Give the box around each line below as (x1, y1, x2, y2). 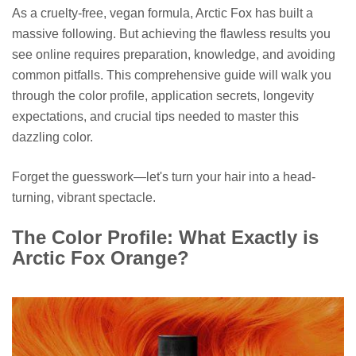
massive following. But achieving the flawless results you (12, 27, 331, 41)
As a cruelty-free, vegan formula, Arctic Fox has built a (12, 6, 313, 21)
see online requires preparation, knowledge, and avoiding (12, 48, 335, 62)
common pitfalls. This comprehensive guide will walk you (12, 68, 331, 83)
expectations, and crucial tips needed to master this (12, 110, 299, 124)
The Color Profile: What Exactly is (12, 226, 319, 249)
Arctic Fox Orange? (12, 247, 189, 269)
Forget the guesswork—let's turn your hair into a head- (12, 170, 315, 184)
